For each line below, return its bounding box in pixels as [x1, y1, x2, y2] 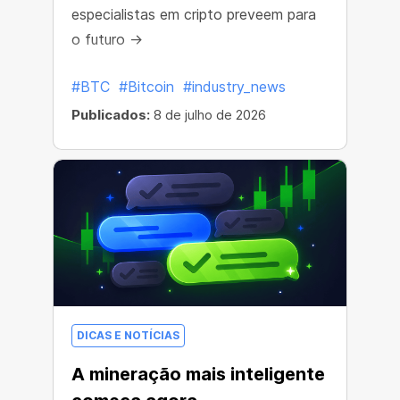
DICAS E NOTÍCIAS [77, 329, 179, 342]
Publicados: [71, 106, 150, 123]
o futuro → [71, 30, 143, 48]
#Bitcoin [119, 78, 174, 96]
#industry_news [183, 78, 286, 96]
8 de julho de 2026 [150, 106, 266, 123]
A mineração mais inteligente [71, 363, 325, 385]
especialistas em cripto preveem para [71, 5, 316, 23]
